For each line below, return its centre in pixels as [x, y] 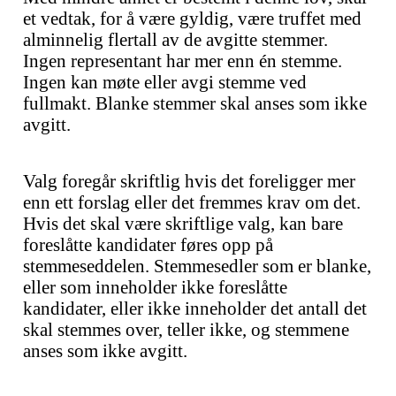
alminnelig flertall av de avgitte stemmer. [175, 39]
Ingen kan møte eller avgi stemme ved [165, 82]
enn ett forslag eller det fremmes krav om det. [192, 202]
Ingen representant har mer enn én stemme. [183, 61]
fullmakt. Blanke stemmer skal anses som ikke [195, 103]
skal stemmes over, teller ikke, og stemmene [186, 329]
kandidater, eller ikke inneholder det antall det [195, 308]
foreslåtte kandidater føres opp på [148, 244]
